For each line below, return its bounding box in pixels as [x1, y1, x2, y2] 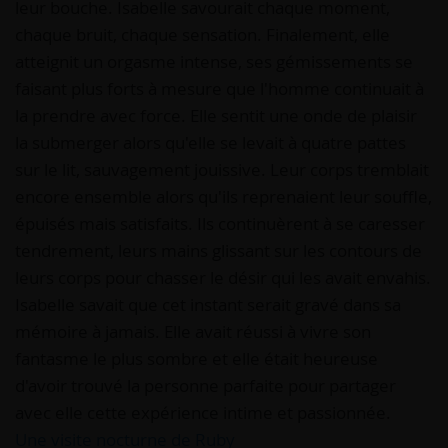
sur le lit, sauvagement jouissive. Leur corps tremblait [15, 158, 429, 181]
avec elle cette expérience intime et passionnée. [15, 401, 391, 424]
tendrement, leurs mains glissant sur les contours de [15, 239, 422, 262]
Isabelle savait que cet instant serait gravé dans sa [15, 293, 401, 316]
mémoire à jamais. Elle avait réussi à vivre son [15, 320, 371, 343]
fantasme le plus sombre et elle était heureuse [15, 347, 378, 370]
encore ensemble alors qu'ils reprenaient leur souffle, [15, 185, 432, 208]
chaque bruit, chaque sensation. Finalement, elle [15, 23, 390, 46]
